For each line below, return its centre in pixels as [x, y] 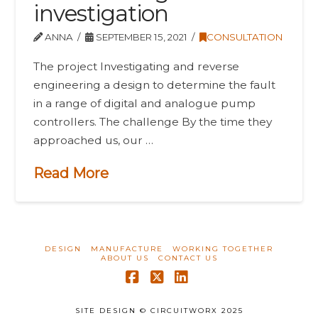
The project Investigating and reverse [137, 66]
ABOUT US [125, 258]
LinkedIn [216, 292]
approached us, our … [94, 140]
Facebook [170, 292]
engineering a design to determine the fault [155, 84]
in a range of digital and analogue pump [145, 103]
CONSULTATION [244, 37]
